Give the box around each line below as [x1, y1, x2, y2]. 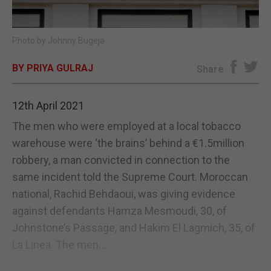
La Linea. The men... [12, 238, 106, 251]
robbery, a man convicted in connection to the [12, 153, 230, 166]
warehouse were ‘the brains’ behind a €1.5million [12, 136, 244, 149]
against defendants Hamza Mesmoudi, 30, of [12, 204, 227, 217]
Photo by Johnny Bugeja [12, 35, 105, 45]
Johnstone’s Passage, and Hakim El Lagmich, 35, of [12, 221, 255, 234]
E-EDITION [112, 16, 159, 28]
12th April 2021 [12, 99, 84, 112]
